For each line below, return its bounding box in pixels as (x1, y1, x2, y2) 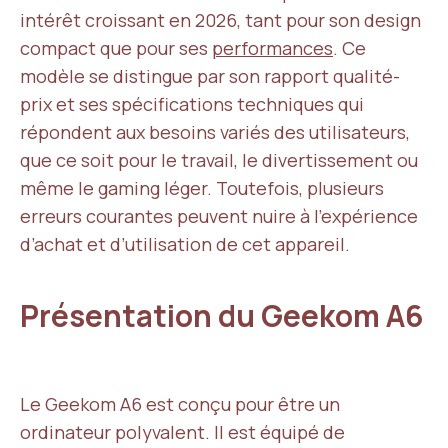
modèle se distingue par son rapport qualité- (20, 64, 400, 88)
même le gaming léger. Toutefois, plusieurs (20, 176, 384, 200)
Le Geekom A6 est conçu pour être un (20, 392, 340, 416)
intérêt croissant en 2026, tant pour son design (20, 8, 421, 32)
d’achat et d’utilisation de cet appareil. (20, 232, 350, 256)
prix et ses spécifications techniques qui (20, 92, 364, 116)
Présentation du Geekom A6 (20, 295, 424, 336)
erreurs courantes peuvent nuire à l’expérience (20, 204, 418, 228)
